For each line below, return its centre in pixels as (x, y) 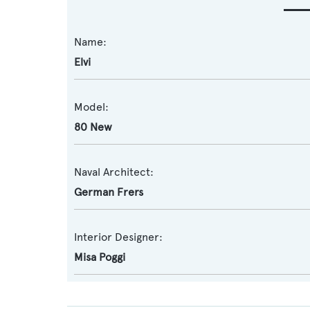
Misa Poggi (100, 257)
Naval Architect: (114, 172)
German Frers (109, 192)
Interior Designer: (118, 237)
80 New (93, 127)
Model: (91, 107)
